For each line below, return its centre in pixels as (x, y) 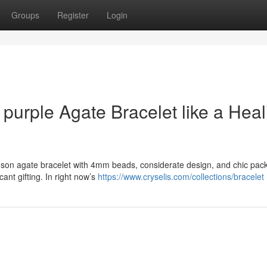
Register (73, 15)
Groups (25, 15)
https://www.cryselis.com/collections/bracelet (181, 176)
